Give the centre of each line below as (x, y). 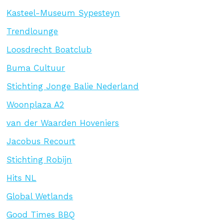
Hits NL (22, 178)
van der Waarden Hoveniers (63, 123)
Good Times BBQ (41, 214)
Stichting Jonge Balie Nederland (73, 86)
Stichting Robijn (39, 159)
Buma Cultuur (36, 68)
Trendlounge (32, 31)
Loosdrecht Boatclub (49, 49)
